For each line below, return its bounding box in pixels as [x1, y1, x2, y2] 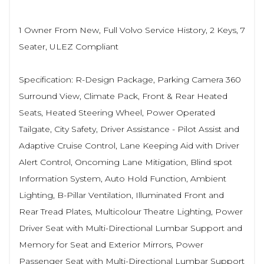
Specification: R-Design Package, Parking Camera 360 [19, 74, 241, 85]
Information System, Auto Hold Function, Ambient [19, 173, 226, 184]
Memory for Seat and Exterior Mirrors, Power [19, 239, 203, 250]
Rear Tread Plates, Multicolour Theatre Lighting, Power [19, 206, 243, 217]
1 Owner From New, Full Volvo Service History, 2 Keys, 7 [19, 24, 245, 35]
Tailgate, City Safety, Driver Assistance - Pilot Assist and [19, 123, 239, 134]
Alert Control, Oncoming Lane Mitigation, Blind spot [19, 156, 232, 167]
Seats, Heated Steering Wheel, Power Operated [19, 107, 215, 118]
